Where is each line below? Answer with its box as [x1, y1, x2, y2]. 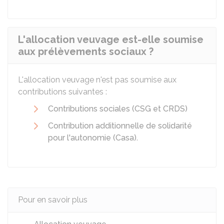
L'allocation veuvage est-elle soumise [18, 33, 203, 45]
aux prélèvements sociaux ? [18, 45, 153, 57]
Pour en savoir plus [18, 195, 87, 204]
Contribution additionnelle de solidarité [48, 121, 192, 130]
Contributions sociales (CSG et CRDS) [48, 104, 187, 113]
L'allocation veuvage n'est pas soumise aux [18, 75, 176, 84]
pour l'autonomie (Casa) [48, 133, 136, 142]
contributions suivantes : [18, 87, 107, 96]
